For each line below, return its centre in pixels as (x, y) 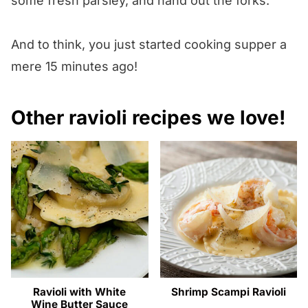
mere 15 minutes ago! (74, 66)
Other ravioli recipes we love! (148, 117)
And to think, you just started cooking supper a (149, 44)
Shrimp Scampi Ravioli (228, 292)
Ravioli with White (80, 292)
